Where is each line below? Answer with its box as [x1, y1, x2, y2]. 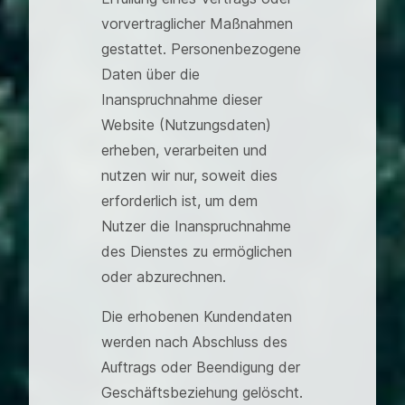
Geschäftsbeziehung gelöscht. [101, 383, 303, 401]
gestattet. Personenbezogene [101, 40, 301, 58]
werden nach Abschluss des [101, 333, 287, 351]
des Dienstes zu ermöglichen [101, 242, 292, 260]
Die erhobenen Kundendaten [101, 307, 292, 325]
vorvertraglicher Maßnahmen [101, 14, 293, 33]
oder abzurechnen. [101, 268, 226, 286]
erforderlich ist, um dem [101, 192, 258, 210]
